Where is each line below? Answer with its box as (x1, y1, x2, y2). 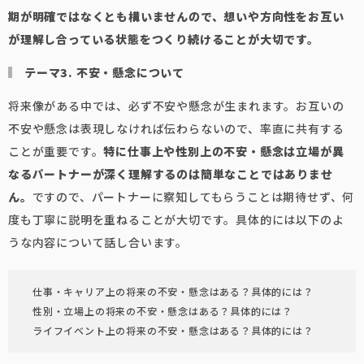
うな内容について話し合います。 (8, 234, 188, 250)
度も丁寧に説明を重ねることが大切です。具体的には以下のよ (8, 211, 344, 227)
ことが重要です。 (8, 143, 104, 159)
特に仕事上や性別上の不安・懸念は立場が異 (103, 143, 344, 159)
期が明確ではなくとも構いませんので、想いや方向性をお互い (8, 8, 344, 24)
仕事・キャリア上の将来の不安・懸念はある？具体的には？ (32, 284, 314, 298)
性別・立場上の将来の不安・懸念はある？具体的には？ (32, 304, 292, 318)
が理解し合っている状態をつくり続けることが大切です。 (8, 31, 319, 47)
